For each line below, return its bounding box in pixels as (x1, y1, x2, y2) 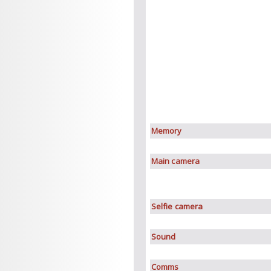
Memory (151, 125, 182, 136)
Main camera (151, 155, 200, 166)
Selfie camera (151, 201, 203, 212)
